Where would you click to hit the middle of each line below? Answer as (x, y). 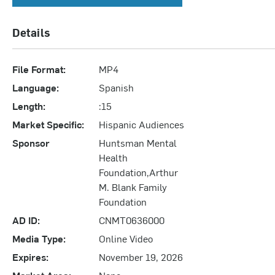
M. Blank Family (133, 186)
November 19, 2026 (141, 256)
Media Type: (39, 238)
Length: (29, 105)
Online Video (126, 238)
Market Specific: (48, 124)
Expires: (30, 256)
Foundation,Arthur (139, 172)
